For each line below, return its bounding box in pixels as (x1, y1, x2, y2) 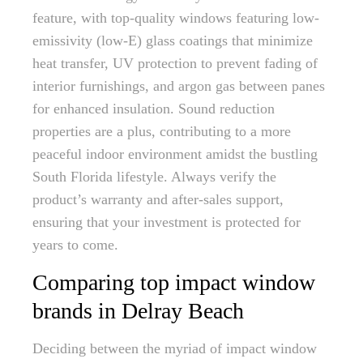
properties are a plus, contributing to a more (32, 123, 291, 139)
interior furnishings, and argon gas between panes (32, 78, 325, 94)
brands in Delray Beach (32, 298, 244, 323)
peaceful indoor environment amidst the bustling (32, 146, 318, 162)
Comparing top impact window (32, 270, 315, 295)
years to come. (32, 237, 118, 253)
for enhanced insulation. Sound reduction (32, 100, 275, 117)
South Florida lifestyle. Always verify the (32, 169, 276, 185)
